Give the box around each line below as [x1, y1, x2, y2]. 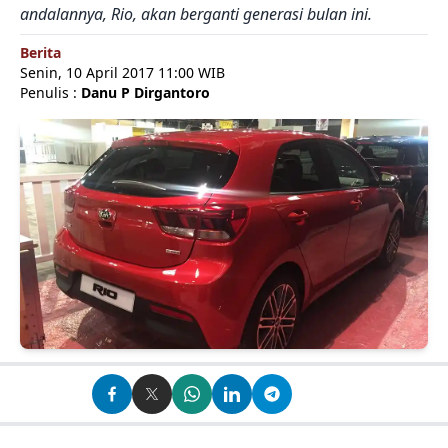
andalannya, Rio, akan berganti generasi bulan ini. [20, 3, 372, 25]
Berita [20, 43, 61, 62]
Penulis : [20, 83, 81, 102]
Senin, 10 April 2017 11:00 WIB [20, 63, 225, 82]
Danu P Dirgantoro [81, 83, 210, 102]
